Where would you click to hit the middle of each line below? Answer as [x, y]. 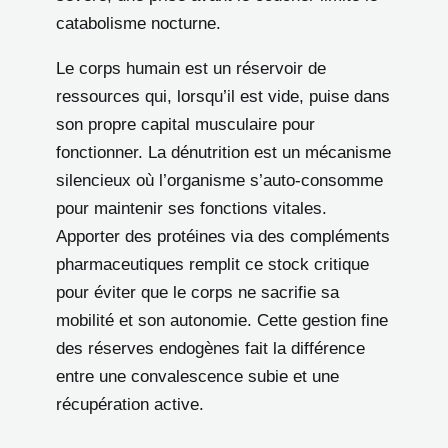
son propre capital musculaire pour [185, 124]
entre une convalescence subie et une [197, 376]
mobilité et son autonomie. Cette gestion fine [222, 320]
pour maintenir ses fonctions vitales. [191, 208]
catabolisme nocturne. [138, 23]
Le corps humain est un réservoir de [191, 68]
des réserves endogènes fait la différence [210, 348]
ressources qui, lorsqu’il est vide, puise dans [223, 96]
